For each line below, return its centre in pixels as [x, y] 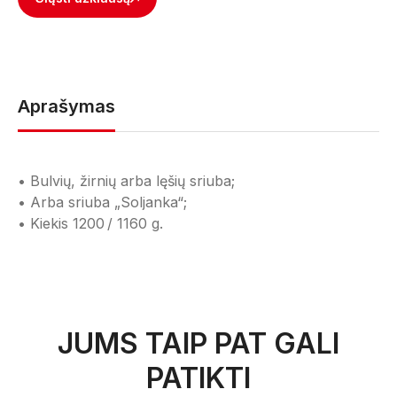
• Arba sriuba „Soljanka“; [102, 202]
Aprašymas [66, 106]
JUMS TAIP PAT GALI [198, 343]
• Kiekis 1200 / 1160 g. [90, 223]
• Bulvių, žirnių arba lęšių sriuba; [126, 181]
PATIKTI [198, 378]
